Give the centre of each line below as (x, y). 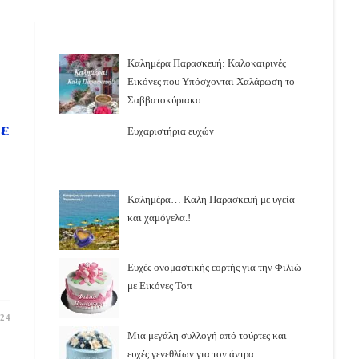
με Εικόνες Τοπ (160, 286)
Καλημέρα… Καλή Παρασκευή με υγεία (212, 199)
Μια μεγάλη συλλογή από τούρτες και (208, 335)
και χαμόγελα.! (159, 218)
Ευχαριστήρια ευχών (171, 131)
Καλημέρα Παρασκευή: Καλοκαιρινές (207, 63)
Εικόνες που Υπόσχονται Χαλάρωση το (212, 81)
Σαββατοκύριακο (165, 100)
